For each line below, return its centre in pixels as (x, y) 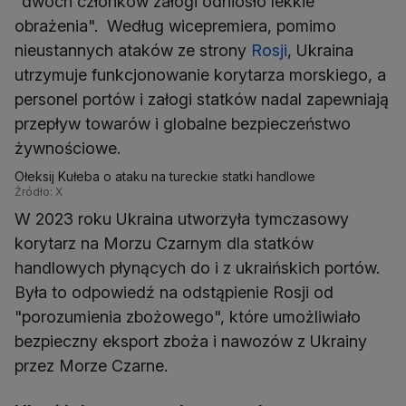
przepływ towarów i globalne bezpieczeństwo (183, 124)
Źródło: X (39, 192)
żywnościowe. (70, 149)
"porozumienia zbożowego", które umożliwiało (188, 317)
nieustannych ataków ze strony (133, 51)
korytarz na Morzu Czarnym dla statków (164, 244)
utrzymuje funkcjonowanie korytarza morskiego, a (200, 75)
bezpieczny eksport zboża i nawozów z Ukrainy (191, 342)
